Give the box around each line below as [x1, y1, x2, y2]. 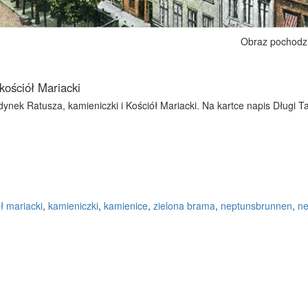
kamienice [104, 199, 148, 213]
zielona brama [153, 199, 215, 213]
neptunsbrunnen [221, 199, 292, 213]
